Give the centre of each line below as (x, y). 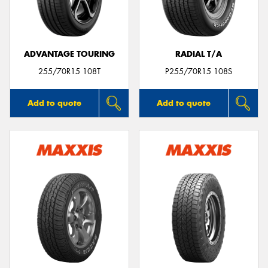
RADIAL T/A (199, 54)
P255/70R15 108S (199, 71)
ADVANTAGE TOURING (69, 54)
